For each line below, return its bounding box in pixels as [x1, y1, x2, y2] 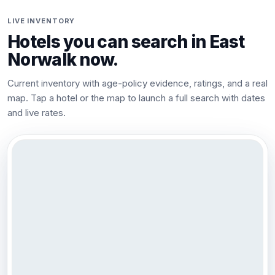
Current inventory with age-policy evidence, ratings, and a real [7, 77, 268, 89]
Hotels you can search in [7, 31, 209, 52]
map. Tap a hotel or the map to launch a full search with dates [7, 92, 265, 104]
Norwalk [7, 49, 77, 70]
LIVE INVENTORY [7, 17, 76, 25]
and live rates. [7, 107, 66, 118]
